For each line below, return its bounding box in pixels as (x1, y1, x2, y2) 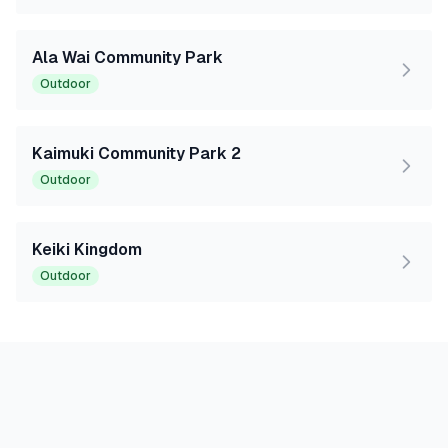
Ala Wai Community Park (32, 48, 223, 67)
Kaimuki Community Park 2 (32, 144, 241, 163)
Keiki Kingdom (32, 240, 142, 259)
